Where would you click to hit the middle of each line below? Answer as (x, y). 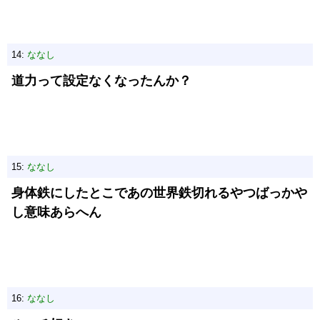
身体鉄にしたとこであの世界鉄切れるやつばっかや (159, 193)
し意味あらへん (56, 212)
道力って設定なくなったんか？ (101, 81)
